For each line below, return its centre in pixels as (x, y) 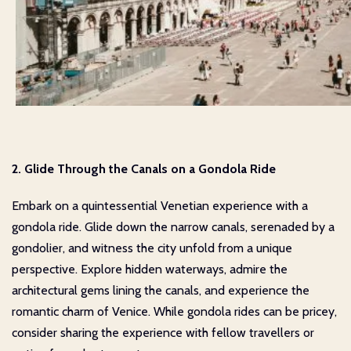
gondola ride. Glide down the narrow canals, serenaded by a (173, 226)
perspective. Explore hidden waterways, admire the (150, 269)
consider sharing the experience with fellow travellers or (163, 332)
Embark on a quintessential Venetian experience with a (160, 205)
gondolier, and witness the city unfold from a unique (152, 248)
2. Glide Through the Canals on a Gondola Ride (144, 168)
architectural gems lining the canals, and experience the (161, 290)
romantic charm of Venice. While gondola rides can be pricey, (174, 311)
